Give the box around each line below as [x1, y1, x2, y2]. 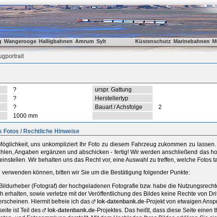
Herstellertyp [95, 95, 128, 102]
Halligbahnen [39, 38, 73, 44]
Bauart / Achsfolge [95, 104, 142, 110]
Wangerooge [4, 38, 36, 44]
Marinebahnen [173, 38, 210, 44]
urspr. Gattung [95, 86, 132, 93]
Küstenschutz [135, 38, 171, 44]
